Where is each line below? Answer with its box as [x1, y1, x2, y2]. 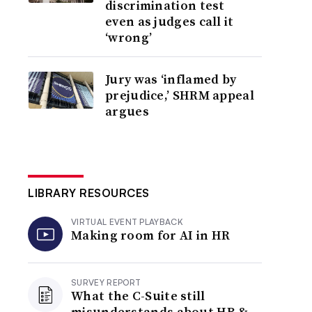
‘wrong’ [105, 29, 153, 46]
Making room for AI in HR [71, 226, 231, 244]
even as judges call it [105, 13, 234, 30]
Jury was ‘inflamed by [105, 70, 237, 88]
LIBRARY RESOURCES [28, 186, 150, 200]
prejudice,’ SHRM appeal [105, 86, 254, 104]
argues [105, 102, 149, 120]
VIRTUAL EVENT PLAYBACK [71, 217, 184, 227]
